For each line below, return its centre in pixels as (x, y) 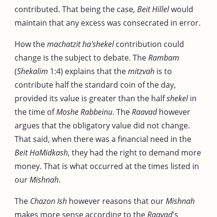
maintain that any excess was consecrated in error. (108, 23)
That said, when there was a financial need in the (103, 139)
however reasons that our (116, 201)
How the (31, 44)
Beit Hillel (153, 9)
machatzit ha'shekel (80, 44)
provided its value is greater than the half (91, 98)
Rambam (164, 57)
